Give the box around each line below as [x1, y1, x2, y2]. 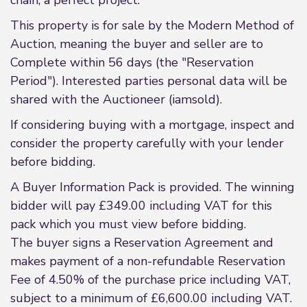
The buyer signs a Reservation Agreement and [10, 234, 273, 251]
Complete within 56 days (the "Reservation [10, 54, 254, 71]
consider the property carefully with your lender [10, 135, 284, 151]
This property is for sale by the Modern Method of [10, 17, 294, 34]
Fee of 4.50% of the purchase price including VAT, [10, 271, 291, 288]
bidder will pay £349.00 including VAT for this [10, 197, 272, 214]
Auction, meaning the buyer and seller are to [10, 36, 263, 52]
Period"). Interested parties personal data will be [10, 73, 287, 89]
